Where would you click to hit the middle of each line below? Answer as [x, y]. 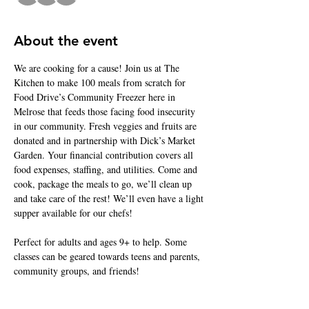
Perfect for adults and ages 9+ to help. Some [102, 241]
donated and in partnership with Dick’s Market [106, 140]
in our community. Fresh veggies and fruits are [107, 126]
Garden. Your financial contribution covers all [105, 154]
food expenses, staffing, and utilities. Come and [107, 169]
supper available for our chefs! [74, 212]
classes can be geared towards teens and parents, [108, 256]
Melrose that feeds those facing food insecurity [106, 111]
